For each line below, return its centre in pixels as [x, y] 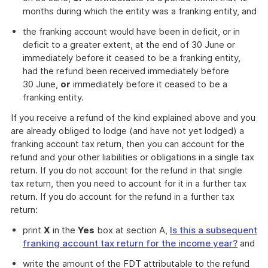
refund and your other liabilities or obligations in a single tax [133, 157]
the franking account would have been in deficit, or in [131, 31]
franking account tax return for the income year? [130, 243]
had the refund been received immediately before [126, 71]
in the [64, 230]
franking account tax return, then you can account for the [128, 144]
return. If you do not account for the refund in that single [127, 170]
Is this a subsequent [214, 230]
